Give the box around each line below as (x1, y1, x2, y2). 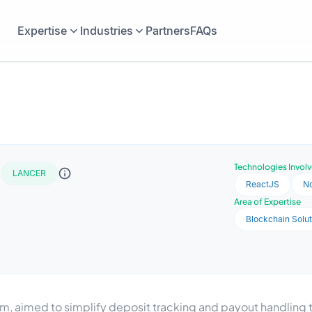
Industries (79, 23, 133, 38)
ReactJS (246, 179, 280, 189)
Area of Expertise (234, 196, 302, 207)
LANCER (13, 168, 46, 178)
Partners (146, 23, 191, 38)
